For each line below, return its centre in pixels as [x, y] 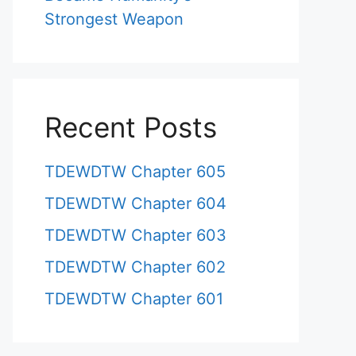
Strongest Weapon [114, 19]
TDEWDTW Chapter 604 [135, 204]
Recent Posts [131, 128]
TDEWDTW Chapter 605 [135, 172]
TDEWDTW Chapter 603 [135, 236]
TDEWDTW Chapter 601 [134, 299]
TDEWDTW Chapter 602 [135, 267]
